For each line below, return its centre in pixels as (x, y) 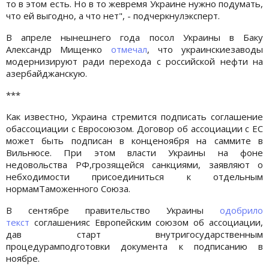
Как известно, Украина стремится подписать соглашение (134, 116)
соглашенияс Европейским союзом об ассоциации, (146, 222)
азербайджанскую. (47, 73)
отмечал (129, 49)
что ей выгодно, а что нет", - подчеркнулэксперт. (113, 15)
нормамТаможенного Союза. (68, 188)
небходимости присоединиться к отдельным (134, 176)
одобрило (241, 210)
